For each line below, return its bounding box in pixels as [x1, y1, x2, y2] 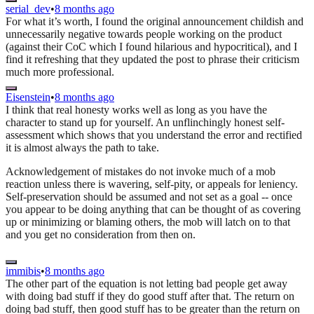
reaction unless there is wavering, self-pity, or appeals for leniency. [6, 178, 298, 191]
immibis [6, 265, 41, 278]
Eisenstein [6, 91, 50, 104]
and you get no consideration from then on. [6, 228, 196, 241]
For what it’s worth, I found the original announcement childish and [6, 15, 303, 28]
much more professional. [6, 66, 114, 78]
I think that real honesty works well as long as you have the [6, 104, 267, 116]
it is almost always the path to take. [6, 142, 159, 154]
